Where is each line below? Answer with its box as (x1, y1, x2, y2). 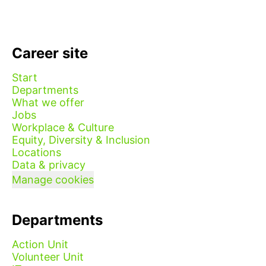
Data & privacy (12, 159, 85, 171)
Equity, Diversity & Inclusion (12, 134, 150, 146)
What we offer (12, 96, 84, 109)
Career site (12, 45, 88, 62)
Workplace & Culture (12, 121, 114, 134)
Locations (12, 146, 61, 159)
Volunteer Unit (12, 251, 84, 263)
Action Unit (12, 238, 68, 251)
